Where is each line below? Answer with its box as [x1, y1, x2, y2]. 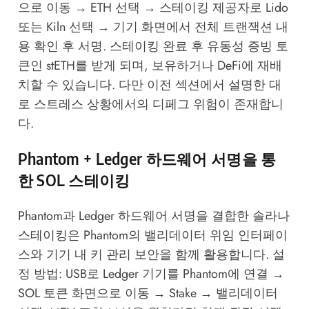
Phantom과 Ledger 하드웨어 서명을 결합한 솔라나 [17, 207, 290, 226]
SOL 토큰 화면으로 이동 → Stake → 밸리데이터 [17, 284, 278, 303]
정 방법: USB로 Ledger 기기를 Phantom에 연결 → [17, 265, 284, 283]
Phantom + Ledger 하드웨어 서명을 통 [17, 149, 277, 169]
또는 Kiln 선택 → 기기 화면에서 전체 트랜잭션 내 [17, 18, 288, 37]
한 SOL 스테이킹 [17, 170, 130, 190]
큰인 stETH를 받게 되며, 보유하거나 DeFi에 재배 [17, 57, 282, 75]
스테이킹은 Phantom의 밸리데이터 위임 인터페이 [17, 226, 288, 245]
